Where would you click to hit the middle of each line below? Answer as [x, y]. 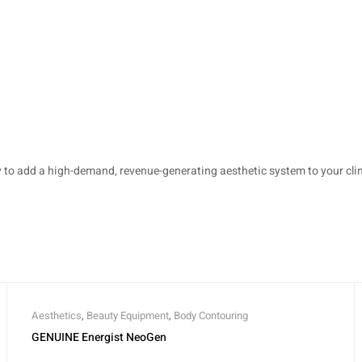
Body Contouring [211, 315]
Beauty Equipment [128, 315]
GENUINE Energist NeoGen [99, 337]
